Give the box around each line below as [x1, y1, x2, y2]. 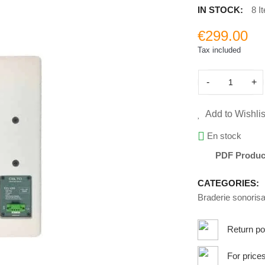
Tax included [198, 46, 241, 54]
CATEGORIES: [198, 177, 260, 188]
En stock [207, 130, 242, 141]
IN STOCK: [198, 5, 244, 15]
